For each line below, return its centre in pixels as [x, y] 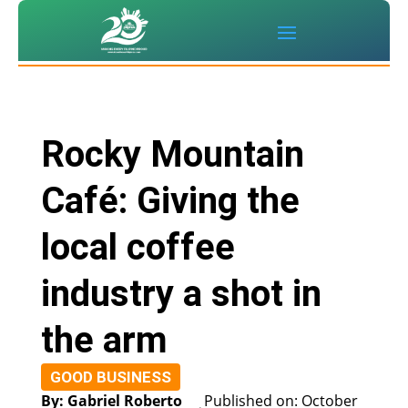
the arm [104, 341]
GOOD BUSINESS [110, 377]
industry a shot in [181, 294]
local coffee [138, 248]
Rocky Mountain [172, 155]
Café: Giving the [170, 201]
